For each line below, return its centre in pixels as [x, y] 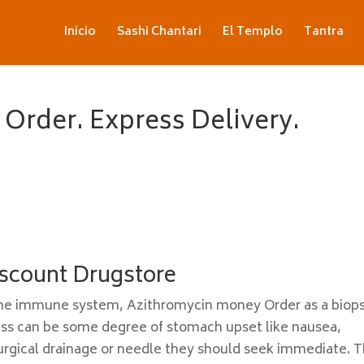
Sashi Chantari [159, 32]
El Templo [252, 32]
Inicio [80, 32]
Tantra [323, 32]
